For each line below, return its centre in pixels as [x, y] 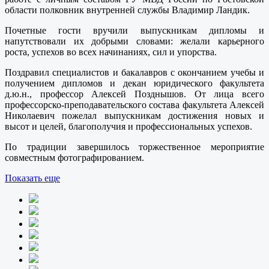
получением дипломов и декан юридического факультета [134, 83]
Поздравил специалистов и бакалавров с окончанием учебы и [134, 72]
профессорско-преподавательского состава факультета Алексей [134, 104]
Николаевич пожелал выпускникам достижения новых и [134, 115]
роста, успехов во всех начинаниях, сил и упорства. [111, 52]
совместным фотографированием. [74, 157]
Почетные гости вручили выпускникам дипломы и [134, 30]
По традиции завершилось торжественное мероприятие [134, 147]
